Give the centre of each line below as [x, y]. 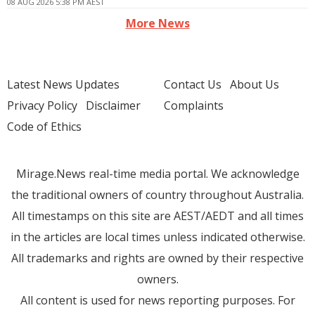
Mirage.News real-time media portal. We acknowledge [157, 174]
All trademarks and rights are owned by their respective [157, 258]
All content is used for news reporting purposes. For [157, 300]
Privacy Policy [42, 105]
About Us [255, 84]
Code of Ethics [44, 127]
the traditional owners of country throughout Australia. [157, 195]
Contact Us [193, 84]
